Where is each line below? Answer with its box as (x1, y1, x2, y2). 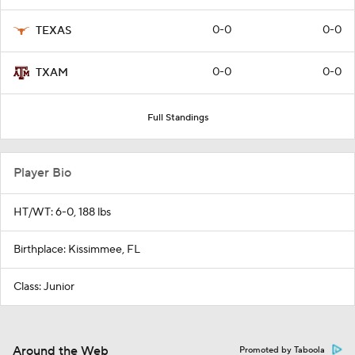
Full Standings (147, 112, 208, 124)
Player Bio (13, 165, 71, 181)
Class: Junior (13, 280, 74, 294)
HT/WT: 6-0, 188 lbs (13, 205, 111, 219)
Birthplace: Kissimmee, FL (13, 242, 140, 257)
